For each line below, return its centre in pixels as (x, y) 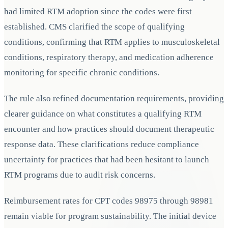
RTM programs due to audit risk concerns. (80, 175)
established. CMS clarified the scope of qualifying (94, 26)
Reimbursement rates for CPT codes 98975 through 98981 (109, 201)
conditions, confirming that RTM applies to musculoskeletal (112, 42)
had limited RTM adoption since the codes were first (98, 11)
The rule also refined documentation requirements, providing (114, 98)
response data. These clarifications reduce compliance (102, 144)
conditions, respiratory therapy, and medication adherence (109, 57)
